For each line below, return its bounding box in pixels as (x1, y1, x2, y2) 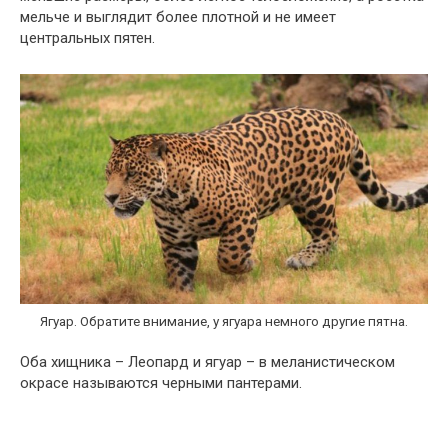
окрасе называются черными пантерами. (20, 374, 302, 393)
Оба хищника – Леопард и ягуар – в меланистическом (20, 353, 395, 372)
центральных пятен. (20, 28, 155, 47)
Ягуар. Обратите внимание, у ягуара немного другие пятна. (40, 312, 408, 329)
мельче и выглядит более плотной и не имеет (20, 7, 336, 26)
